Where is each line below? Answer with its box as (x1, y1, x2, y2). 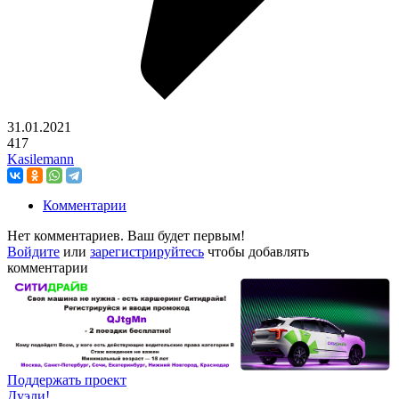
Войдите (7, 244, 60, 260)
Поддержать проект (7, 372, 126, 388)
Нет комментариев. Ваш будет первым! (7, 228, 245, 244)
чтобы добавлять (204, 244, 309, 260)
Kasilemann (7, 151, 74, 167)
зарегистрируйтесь (90, 244, 204, 260)
